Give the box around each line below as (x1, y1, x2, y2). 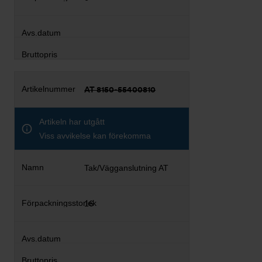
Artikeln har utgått (39, 116, 105, 126)
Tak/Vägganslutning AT (84, 163, 169, 173)
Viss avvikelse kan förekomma (39, 130, 151, 140)
